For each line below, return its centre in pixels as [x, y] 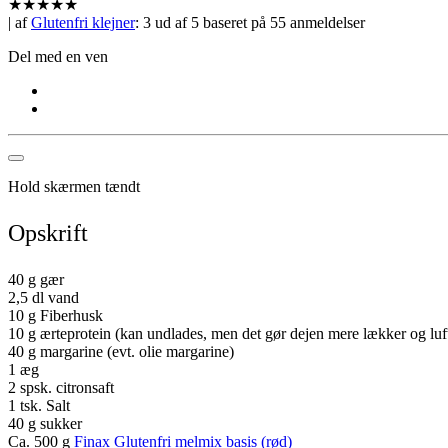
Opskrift [48, 232]
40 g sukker [45, 423]
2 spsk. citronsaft [61, 387]
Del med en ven [58, 56]
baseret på [234, 22]
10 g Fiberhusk [55, 315]
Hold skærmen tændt [74, 186]
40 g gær [36, 279]
